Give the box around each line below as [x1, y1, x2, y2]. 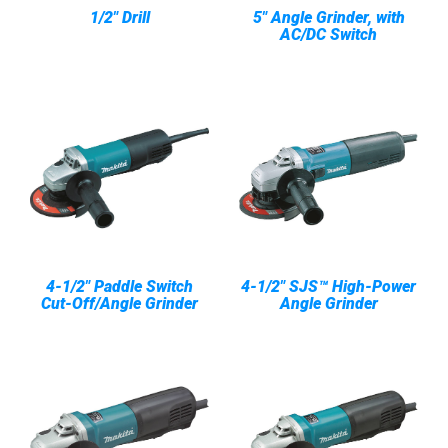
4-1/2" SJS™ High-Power [241, 277, 416, 296]
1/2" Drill [89, 8, 150, 27]
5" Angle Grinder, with [252, 8, 405, 27]
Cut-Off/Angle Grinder [41, 294, 198, 313]
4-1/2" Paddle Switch [46, 277, 193, 296]
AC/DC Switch [280, 25, 377, 44]
